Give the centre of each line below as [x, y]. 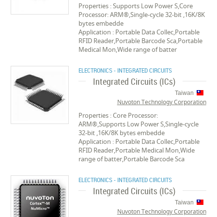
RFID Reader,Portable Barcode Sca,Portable [141, 41]
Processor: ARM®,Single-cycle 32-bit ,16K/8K [142, 15]
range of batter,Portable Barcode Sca [132, 159]
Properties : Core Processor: [118, 115]
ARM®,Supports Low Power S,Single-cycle [139, 124]
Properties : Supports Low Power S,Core [136, 6]
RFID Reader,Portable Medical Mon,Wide [137, 150]
